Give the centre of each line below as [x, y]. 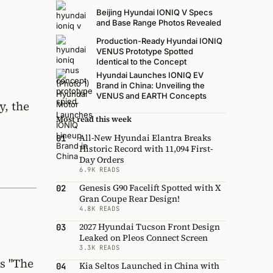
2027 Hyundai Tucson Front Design [150, 226]
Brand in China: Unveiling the [151, 86]
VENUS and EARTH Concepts [151, 96]
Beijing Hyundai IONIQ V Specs [154, 12]
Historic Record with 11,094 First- [146, 148]
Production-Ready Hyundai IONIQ [159, 41]
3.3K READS [100, 247]
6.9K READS [100, 169]
